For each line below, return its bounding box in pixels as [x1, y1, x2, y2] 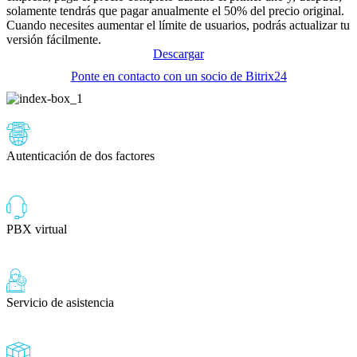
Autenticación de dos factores [6, 148, 155, 163]
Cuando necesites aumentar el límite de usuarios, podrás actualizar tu [6, 18, 350, 32]
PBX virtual [6, 222, 67, 236]
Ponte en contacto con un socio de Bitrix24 [70, 69, 287, 83]
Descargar [153, 46, 204, 61]
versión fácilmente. [6, 32, 101, 46]
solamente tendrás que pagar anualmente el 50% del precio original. [6, 3, 344, 18]
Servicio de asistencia [6, 295, 114, 309]
